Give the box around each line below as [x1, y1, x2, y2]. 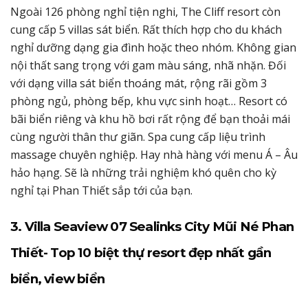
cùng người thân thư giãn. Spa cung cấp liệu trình [10, 129, 265, 144]
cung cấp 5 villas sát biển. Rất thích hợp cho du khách [10, 21, 282, 37]
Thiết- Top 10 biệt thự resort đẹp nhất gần [10, 244, 272, 261]
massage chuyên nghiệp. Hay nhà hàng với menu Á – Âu [10, 146, 298, 162]
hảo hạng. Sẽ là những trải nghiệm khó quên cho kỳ [10, 164, 276, 180]
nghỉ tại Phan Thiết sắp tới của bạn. [10, 182, 192, 198]
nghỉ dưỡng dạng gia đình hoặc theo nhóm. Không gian [10, 39, 296, 55]
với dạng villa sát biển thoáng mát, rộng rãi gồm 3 [10, 75, 267, 91]
